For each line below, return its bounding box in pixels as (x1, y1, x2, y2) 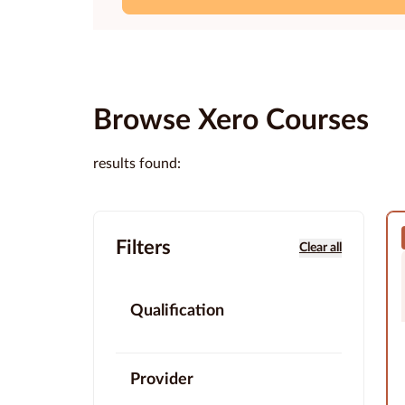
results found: (93, 156, 181, 172)
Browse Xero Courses (93, 106, 369, 136)
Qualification (130, 303, 224, 320)
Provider (130, 372, 193, 389)
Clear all (299, 241, 342, 255)
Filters (116, 238, 171, 259)
